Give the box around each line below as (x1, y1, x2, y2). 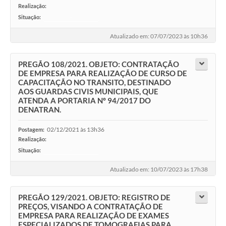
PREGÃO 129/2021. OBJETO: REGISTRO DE (18, 193, 171, 202)
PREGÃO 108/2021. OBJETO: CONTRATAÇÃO (18, 60, 179, 69)
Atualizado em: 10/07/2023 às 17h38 (110, 165, 208, 174)
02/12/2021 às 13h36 (47, 126, 104, 134)
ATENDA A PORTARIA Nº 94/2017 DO (18, 96, 151, 105)
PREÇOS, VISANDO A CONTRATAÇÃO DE (18, 202, 163, 211)
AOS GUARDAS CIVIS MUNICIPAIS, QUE (18, 87, 158, 96)
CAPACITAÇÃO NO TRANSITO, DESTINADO (18, 78, 171, 87)
